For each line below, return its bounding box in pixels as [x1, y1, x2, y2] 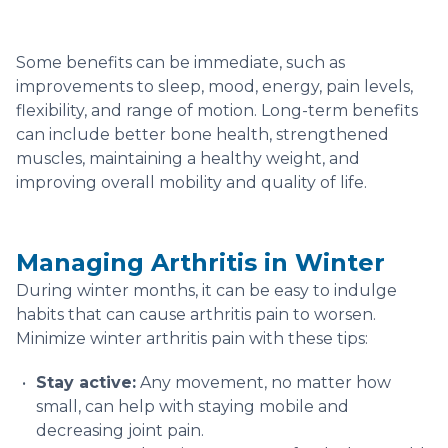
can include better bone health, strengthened [16, 124, 389, 144]
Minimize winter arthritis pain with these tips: [16, 328, 368, 348]
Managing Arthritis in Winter [16, 247, 385, 277]
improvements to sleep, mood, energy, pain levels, [16, 76, 413, 96]
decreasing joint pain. [36, 420, 204, 440]
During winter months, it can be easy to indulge [16, 280, 397, 300]
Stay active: [36, 372, 136, 392]
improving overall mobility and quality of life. [16, 172, 367, 192]
